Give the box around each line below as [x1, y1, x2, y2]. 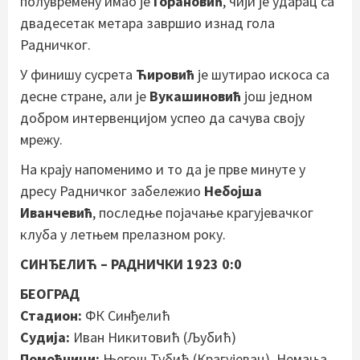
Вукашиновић [149, 86, 241, 105]
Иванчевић [20, 202, 92, 222]
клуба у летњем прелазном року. [20, 224, 226, 243]
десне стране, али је [20, 86, 149, 105]
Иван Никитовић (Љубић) [70, 327, 236, 346]
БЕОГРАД [20, 284, 80, 303]
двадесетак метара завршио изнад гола [20, 13, 275, 32]
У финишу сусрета [20, 64, 136, 84]
